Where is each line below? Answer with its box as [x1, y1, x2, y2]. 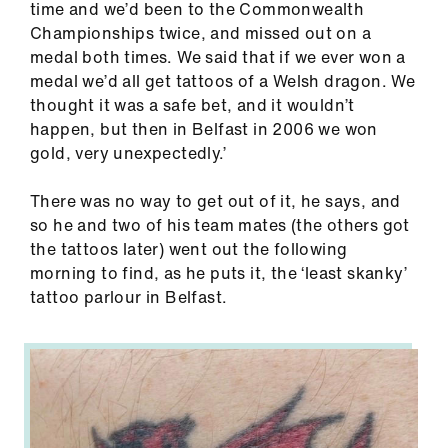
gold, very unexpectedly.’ [30, 141, 226, 166]
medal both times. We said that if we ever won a [30, 45, 406, 70]
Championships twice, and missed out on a [30, 21, 371, 46]
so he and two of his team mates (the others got [30, 213, 410, 238]
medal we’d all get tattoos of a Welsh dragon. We [30, 69, 416, 94]
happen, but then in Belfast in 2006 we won [30, 117, 378, 142]
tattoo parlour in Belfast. [30, 285, 228, 310]
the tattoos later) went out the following [30, 237, 348, 262]
